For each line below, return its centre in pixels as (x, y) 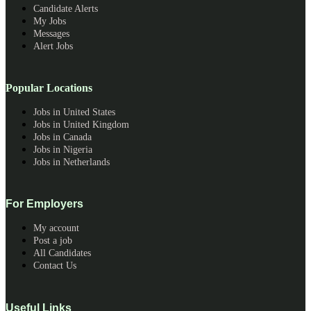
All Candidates (62, 253)
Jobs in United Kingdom (81, 125)
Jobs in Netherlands (72, 162)
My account (56, 228)
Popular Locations (49, 88)
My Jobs (50, 21)
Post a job (53, 241)
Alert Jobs (53, 46)
